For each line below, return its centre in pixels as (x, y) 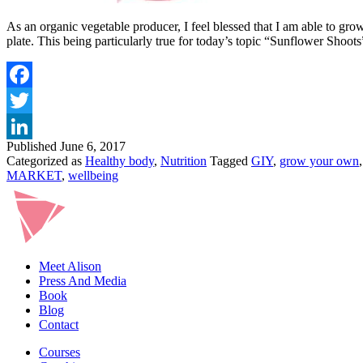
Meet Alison (70, 266)
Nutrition (184, 160)
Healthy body (120, 160)
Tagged (231, 160)
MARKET (34, 175)
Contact (59, 324)
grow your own (319, 160)
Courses (60, 352)
